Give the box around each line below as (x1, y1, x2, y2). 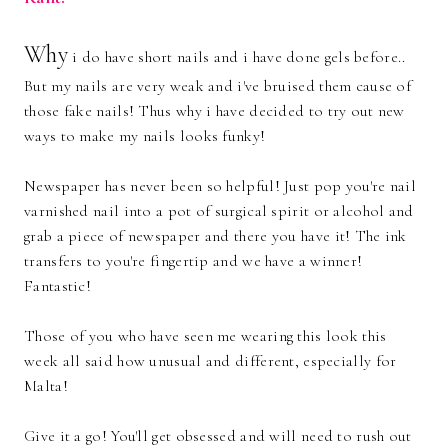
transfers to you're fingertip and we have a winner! (24, 251, 363, 271)
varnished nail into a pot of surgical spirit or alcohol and (24, 201, 414, 221)
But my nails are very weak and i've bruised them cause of (24, 76, 412, 96)
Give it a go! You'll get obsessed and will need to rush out (24, 426, 412, 446)
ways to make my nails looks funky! (24, 126, 266, 146)
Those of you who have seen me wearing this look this (24, 326, 387, 346)
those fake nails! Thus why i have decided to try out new (24, 101, 405, 121)
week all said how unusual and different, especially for (24, 351, 397, 371)
